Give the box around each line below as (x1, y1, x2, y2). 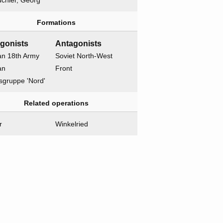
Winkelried (55, 120, 89, 128)
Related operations (23, 99, 89, 108)
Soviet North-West (55, 52, 113, 60)
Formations (36, 18, 76, 27)
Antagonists (55, 39, 102, 48)
